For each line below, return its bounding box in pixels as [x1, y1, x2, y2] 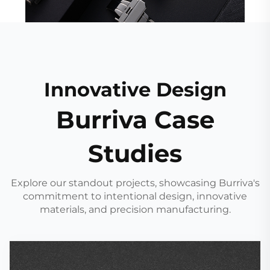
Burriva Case [55, 105, 215, 135]
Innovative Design [43, 78, 227, 102]
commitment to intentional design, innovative [23, 190, 247, 202]
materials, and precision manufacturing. [39, 204, 231, 216]
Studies [88, 139, 182, 169]
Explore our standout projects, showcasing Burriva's [10, 177, 260, 189]
